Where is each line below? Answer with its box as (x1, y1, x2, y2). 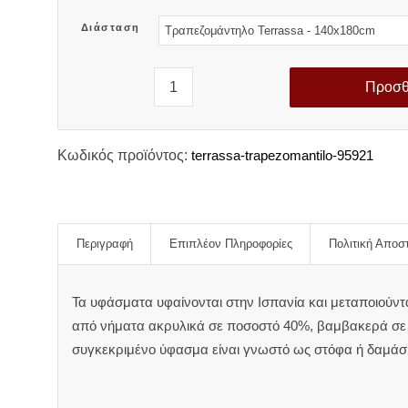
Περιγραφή (76, 237, 133, 250)
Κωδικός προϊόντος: (56, 148, 188, 163)
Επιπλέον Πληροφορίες (168, 237, 292, 250)
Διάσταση (80, 22, 140, 33)
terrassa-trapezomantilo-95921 (190, 148, 373, 163)
